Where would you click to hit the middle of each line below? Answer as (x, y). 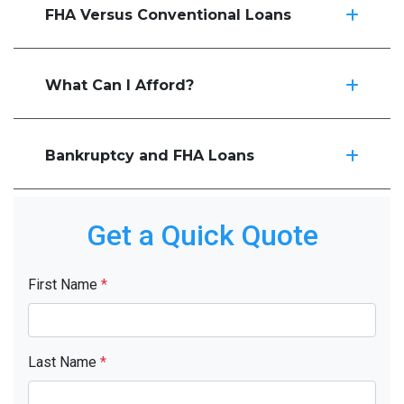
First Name (64, 284)
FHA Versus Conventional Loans (168, 14)
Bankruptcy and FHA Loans (150, 155)
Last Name (64, 362)
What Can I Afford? (119, 85)
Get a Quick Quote (202, 235)
